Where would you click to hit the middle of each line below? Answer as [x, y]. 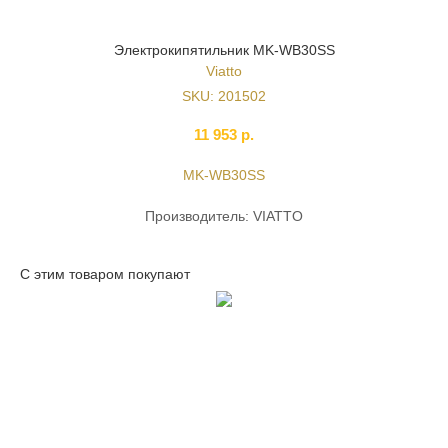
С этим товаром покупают [105, 274]
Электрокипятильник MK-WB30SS [224, 50]
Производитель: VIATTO [224, 216]
